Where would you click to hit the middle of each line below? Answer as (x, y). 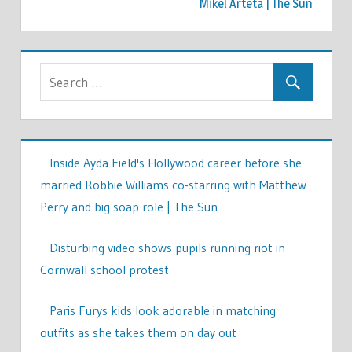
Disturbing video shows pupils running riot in (167, 248)
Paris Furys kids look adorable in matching (162, 311)
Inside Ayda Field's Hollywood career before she (175, 163)
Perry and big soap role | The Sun (128, 207)
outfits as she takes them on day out (138, 333)
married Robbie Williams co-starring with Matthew (173, 185)
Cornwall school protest (104, 270)
